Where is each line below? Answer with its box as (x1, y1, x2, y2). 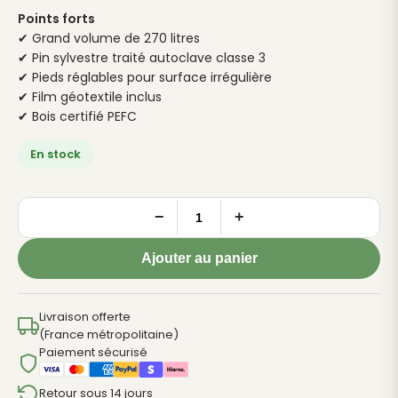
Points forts (18, 9, 95, 28)
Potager (197, 283, 255, 305)
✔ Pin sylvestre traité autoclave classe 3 (18, 48, 266, 67)
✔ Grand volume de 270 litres (18, 28, 200, 47)
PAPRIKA (197, 328, 257, 349)
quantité (197, 217, 257, 238)
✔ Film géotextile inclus (18, 87, 162, 106)
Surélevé (197, 306, 259, 327)
